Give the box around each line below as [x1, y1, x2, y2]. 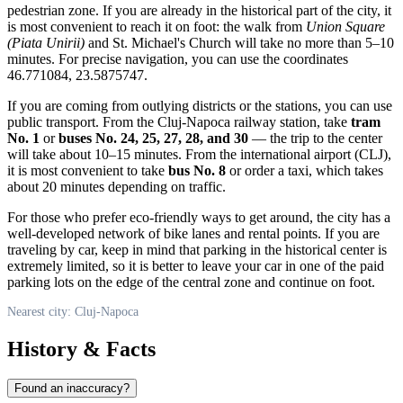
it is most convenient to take [7, 162, 168, 178]
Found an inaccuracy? [14, 381, 130, 396]
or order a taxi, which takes [226, 162, 383, 178]
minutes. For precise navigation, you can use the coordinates [7, 50, 348, 67]
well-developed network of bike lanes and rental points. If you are [7, 225, 380, 241]
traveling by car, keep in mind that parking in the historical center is [7, 241, 387, 257]
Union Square [306, 18, 385, 34]
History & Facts [7, 336, 156, 361]
